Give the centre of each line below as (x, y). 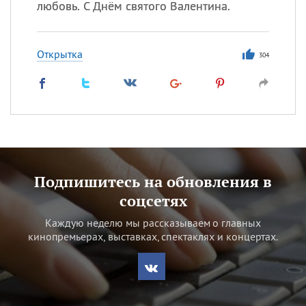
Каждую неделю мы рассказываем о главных (153, 223)
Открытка (59, 54)
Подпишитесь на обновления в (153, 181)
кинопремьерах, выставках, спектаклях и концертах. (153, 236)
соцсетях (153, 200)
